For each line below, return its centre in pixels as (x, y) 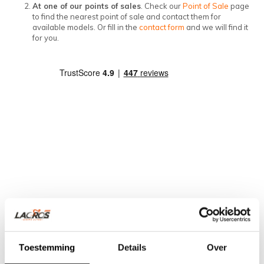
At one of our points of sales (87, 6)
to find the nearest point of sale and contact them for (127, 16)
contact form (162, 27)
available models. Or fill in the (86, 27)
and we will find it (216, 27)
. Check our (162, 6)
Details (132, 247)
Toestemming (47, 247)
